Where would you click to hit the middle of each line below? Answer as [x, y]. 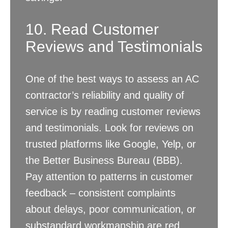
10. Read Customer [92, 30]
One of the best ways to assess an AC [112, 79]
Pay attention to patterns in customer [109, 177]
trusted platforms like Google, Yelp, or [111, 144]
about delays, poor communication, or [111, 209]
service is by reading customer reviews [113, 112]
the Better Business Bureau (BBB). [104, 161]
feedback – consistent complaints [101, 193]
